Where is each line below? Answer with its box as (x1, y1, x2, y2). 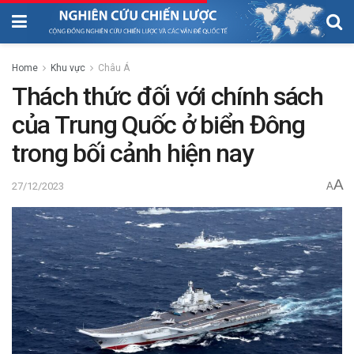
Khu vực (51, 62, 85, 73)
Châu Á (98, 62, 130, 73)
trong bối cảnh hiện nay (12, 137, 254, 168)
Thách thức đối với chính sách (12, 81, 323, 111)
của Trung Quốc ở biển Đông (12, 109, 305, 140)
